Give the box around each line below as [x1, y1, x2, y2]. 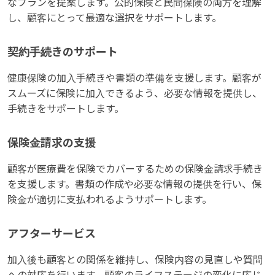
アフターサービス [7, 228, 96, 241]
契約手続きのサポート [7, 46, 118, 59]
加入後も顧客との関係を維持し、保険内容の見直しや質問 [7, 255, 263, 266]
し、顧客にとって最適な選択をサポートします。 [7, 13, 222, 24]
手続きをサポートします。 [7, 104, 124, 115]
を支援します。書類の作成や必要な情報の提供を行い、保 [7, 179, 261, 190]
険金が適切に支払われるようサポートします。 [7, 195, 212, 206]
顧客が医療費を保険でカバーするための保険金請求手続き [7, 164, 263, 175]
